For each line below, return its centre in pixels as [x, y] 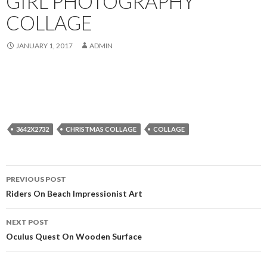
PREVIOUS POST [36, 179]
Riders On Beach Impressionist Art [74, 193]
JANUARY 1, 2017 [44, 46]
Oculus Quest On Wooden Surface [74, 236]
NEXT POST [27, 222]
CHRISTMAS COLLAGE [101, 129]
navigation [43, 195]
